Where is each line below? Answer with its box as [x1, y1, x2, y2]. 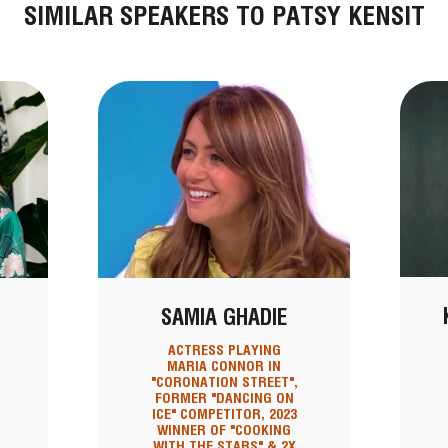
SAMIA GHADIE [161, 304, 287, 331]
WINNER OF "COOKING [157, 422, 291, 439]
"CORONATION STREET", [150, 374, 298, 391]
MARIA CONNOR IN [167, 358, 281, 375]
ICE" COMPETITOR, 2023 [151, 406, 297, 423]
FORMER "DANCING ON [154, 390, 294, 407]
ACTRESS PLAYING [167, 342, 281, 359]
